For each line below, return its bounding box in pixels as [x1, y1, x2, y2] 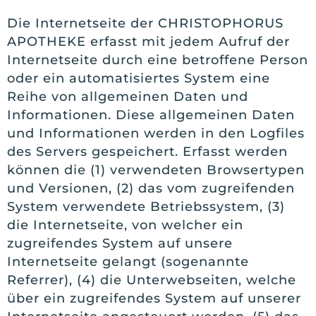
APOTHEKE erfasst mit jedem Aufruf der [7, 34, 290, 50]
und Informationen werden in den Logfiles [7, 126, 305, 142]
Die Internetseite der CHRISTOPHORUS [7, 16, 284, 32]
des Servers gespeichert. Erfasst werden [7, 144, 288, 160]
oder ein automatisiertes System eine [7, 71, 270, 87]
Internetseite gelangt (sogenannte [7, 254, 249, 270]
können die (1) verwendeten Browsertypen [7, 162, 305, 178]
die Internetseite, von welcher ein [7, 217, 243, 233]
